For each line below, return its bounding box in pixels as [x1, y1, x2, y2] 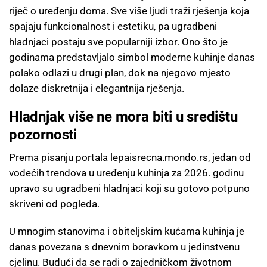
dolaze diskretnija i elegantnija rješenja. [9, 82, 184, 94]
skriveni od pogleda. [9, 197, 100, 210]
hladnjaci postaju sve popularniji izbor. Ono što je [9, 35, 228, 48]
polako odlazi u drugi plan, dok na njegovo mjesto [9, 66, 231, 79]
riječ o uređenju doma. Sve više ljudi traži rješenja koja [9, 4, 249, 17]
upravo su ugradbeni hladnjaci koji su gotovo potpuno [9, 182, 250, 194]
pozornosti [9, 126, 77, 143]
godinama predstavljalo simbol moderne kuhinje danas [9, 51, 255, 63]
